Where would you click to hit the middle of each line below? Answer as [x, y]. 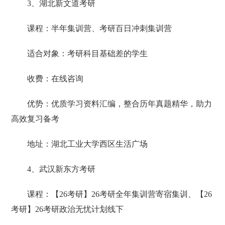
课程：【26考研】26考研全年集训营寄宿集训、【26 [120, 194]
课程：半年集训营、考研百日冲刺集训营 [100, 29]
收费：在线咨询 [55, 79]
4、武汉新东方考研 [62, 169]
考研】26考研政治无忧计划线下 [68, 209]
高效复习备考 [35, 119]
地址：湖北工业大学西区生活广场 [88, 144]
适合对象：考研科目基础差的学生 [88, 54]
